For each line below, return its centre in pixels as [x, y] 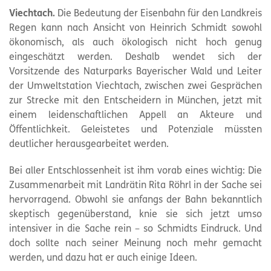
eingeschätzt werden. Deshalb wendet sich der [135, 57]
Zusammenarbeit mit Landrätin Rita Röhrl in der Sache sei [135, 186]
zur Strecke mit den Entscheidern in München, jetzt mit [135, 101]
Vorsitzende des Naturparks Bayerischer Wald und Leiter [135, 72]
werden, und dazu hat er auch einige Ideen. [103, 258]
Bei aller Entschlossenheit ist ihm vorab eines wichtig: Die [135, 171]
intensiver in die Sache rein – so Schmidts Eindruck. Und [135, 229]
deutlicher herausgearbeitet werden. [89, 145]
